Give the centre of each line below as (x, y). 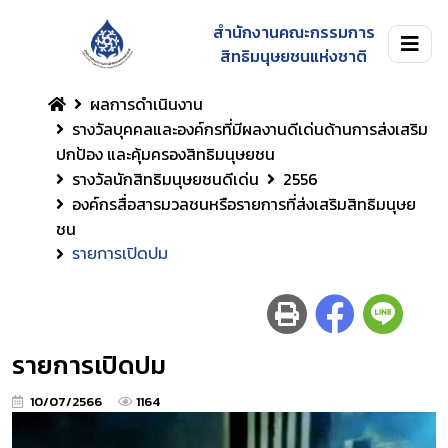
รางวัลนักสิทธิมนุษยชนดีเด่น (165, 179)
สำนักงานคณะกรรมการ (293, 32)
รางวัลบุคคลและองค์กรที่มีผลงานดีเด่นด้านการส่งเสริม (250, 129)
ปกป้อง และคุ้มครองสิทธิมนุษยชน (165, 154)
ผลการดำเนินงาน (146, 104)
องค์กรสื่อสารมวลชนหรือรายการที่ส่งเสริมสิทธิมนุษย (244, 204)
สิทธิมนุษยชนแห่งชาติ (294, 56)
